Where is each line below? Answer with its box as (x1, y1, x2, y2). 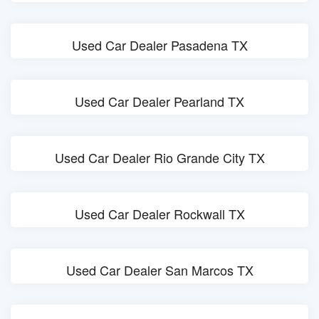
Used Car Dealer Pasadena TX (71, 36, 248, 54)
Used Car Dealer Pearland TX (75, 92, 244, 110)
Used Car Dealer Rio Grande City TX (54, 148, 265, 167)
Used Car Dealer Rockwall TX (74, 204, 245, 223)
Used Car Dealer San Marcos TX (66, 261, 253, 279)
